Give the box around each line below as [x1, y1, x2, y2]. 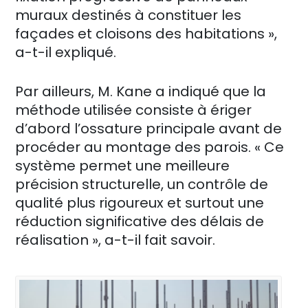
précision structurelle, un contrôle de [15, 174, 268, 194]
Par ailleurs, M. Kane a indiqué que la [15, 81, 266, 101]
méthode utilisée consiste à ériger [15, 100, 252, 120]
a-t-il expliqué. [15, 42, 116, 62]
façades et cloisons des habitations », [15, 23, 277, 43]
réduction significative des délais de [15, 211, 264, 231]
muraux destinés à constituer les [15, 5, 241, 25]
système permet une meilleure [15, 155, 230, 175]
